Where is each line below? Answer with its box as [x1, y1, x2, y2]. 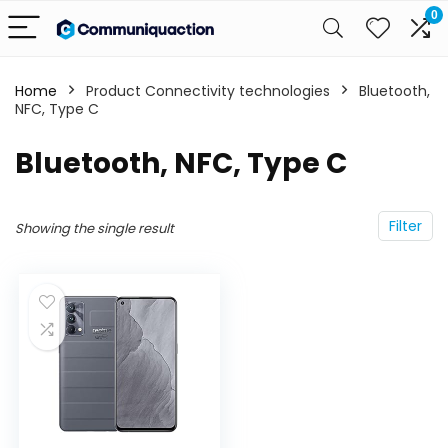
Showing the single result [15, 219, 174, 238]
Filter [389, 216, 422, 236]
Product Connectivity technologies [86, 81, 330, 101]
